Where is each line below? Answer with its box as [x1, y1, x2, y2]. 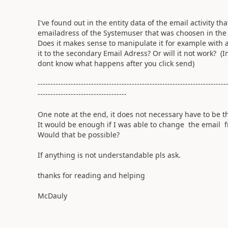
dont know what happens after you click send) [37, 58, 194, 68]
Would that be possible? [37, 129, 120, 139]
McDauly [37, 190, 67, 201]
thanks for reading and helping [37, 170, 145, 180]
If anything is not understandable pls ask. [37, 150, 181, 160]
